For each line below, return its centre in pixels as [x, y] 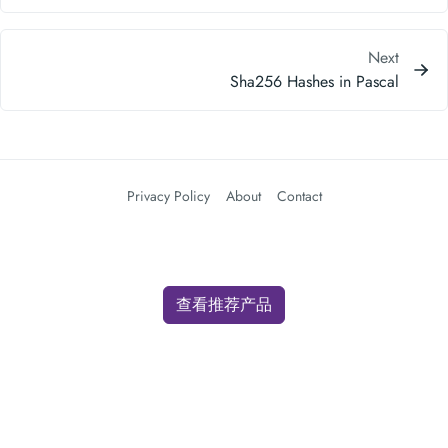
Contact [299, 196]
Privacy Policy [168, 196]
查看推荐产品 [224, 304]
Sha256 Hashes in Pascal [314, 81]
